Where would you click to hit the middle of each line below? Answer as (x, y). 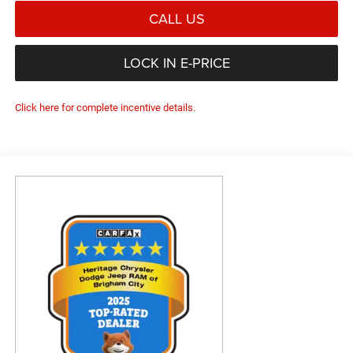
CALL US (176, 18)
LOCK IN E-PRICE (176, 62)
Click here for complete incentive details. (105, 107)
